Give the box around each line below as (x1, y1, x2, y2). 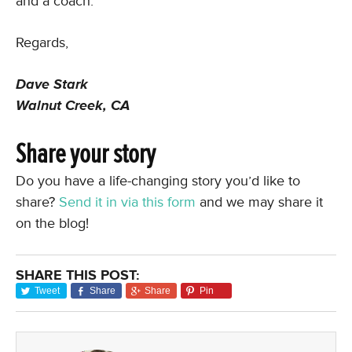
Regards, (16, 34, 68, 51)
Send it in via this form (59, 193, 196, 211)
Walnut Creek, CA (16, 97, 130, 114)
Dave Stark (16, 75, 88, 93)
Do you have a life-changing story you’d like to (16, 172, 300, 189)
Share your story (16, 136, 156, 171)
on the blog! (16, 214, 89, 232)
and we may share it (196, 193, 323, 211)
